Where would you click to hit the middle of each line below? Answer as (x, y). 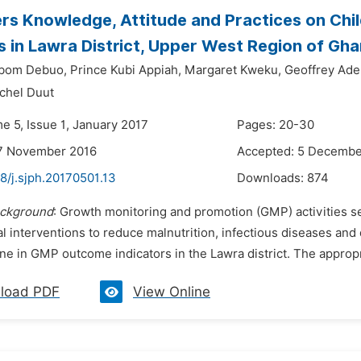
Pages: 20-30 (276, 125)
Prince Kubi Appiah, (126, 70)
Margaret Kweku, (233, 70)
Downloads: (272, 178)
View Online (172, 292)
